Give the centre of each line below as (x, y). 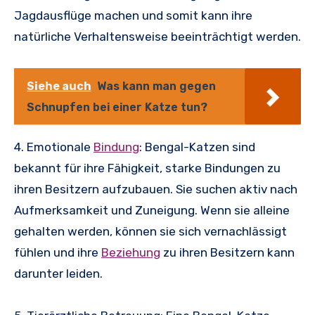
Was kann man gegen (156, 86)
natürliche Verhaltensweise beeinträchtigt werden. (157, 36)
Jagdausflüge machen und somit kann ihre (133, 15)
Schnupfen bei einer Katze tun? (117, 107)
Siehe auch (59, 86)
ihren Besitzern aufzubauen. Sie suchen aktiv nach (156, 189)
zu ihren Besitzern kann (227, 252)
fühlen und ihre (58, 252)
